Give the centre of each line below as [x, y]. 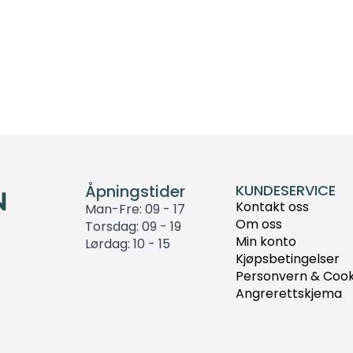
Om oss [259, 224]
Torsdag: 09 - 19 [133, 226]
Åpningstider [135, 191]
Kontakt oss [273, 206]
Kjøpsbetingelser [288, 258]
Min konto [266, 241]
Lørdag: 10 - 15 [128, 243]
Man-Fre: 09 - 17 [135, 209]
